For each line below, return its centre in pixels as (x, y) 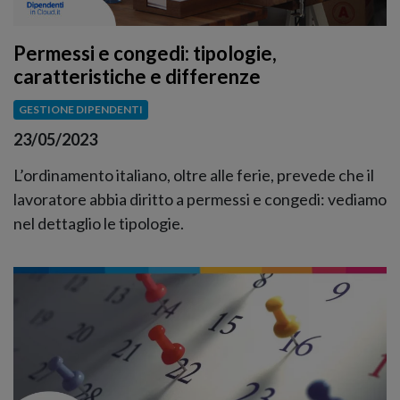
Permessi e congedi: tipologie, (145, 54)
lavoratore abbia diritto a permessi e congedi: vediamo (200, 200)
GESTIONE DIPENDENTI (80, 110)
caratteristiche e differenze (137, 77)
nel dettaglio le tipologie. (99, 224)
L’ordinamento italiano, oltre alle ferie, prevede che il (194, 175)
